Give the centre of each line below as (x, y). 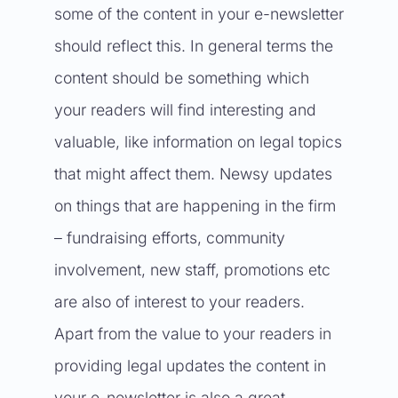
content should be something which (181, 78)
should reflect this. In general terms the (193, 46)
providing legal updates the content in (190, 366)
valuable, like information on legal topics (198, 142)
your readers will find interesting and (185, 110)
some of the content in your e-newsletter (199, 14)
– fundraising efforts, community (169, 238)
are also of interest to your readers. (179, 302)
